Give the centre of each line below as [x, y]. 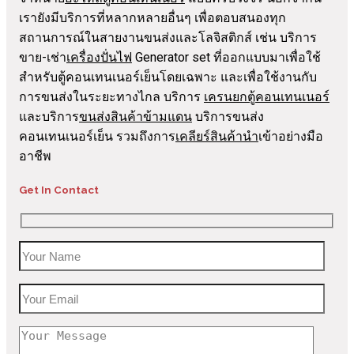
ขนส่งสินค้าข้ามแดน [136, 117]
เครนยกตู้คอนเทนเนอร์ [267, 97]
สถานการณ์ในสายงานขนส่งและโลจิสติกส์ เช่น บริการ [168, 38]
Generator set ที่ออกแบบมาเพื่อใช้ [226, 58]
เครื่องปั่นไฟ [99, 58]
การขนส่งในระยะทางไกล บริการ [111, 97]
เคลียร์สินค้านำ [217, 137]
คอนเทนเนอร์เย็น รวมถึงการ [97, 137]
